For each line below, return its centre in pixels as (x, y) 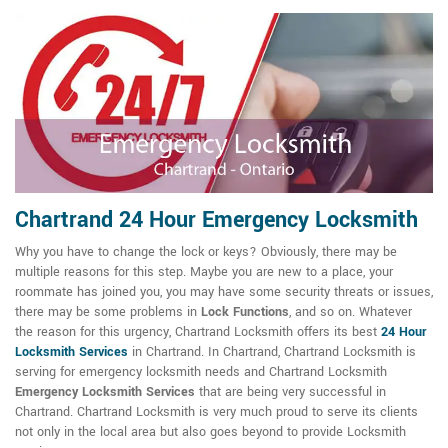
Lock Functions (245, 312)
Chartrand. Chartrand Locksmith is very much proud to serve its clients (216, 412)
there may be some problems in (108, 312)
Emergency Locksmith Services (105, 392)
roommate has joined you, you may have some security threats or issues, (224, 292)
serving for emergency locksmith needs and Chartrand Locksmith (201, 372)
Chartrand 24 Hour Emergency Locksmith (216, 220)
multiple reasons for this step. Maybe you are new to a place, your (204, 272)
